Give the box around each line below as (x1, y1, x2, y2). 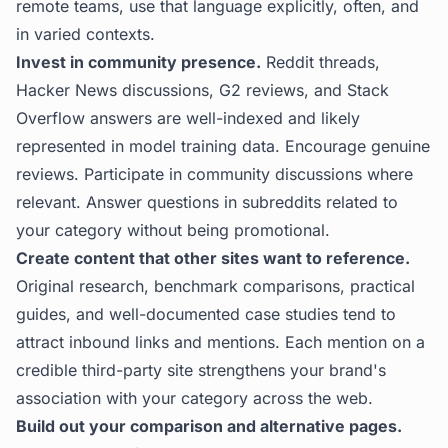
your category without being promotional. (16, 220, 330, 240)
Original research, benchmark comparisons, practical (16, 276, 415, 296)
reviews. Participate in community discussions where (16, 164, 413, 184)
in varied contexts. (16, 24, 155, 44)
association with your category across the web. (16, 388, 373, 408)
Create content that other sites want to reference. (16, 248, 410, 268)
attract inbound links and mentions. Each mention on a (16, 332, 425, 352)
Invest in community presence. (16, 52, 261, 72)
